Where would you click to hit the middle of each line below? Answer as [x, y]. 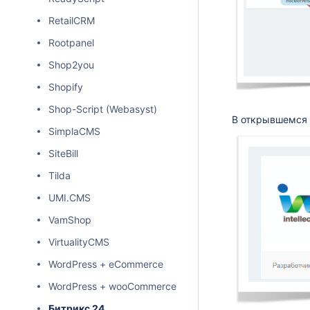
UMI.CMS [70, 198]
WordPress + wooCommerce [112, 286]
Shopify [66, 87]
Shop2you [71, 65]
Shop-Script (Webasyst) [103, 109]
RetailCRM [72, 20]
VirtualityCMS [79, 242]
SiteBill [63, 153]
